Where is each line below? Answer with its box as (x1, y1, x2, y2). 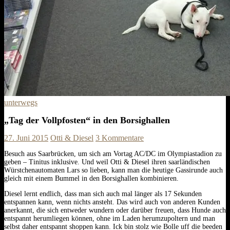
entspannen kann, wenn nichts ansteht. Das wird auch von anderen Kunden (4, 198, 220, 206)
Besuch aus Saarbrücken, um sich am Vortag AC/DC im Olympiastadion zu (4, 149, 222, 158)
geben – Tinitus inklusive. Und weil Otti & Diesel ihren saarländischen (4, 158, 210, 166)
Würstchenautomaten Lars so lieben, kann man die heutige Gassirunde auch (4, 166, 223, 174)
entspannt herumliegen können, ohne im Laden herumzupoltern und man (4, 214, 215, 222)
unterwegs (4, 98, 37, 107)
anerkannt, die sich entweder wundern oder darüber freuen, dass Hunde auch (4, 206, 226, 214)
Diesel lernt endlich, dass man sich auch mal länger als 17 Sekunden (4, 189, 202, 198)
